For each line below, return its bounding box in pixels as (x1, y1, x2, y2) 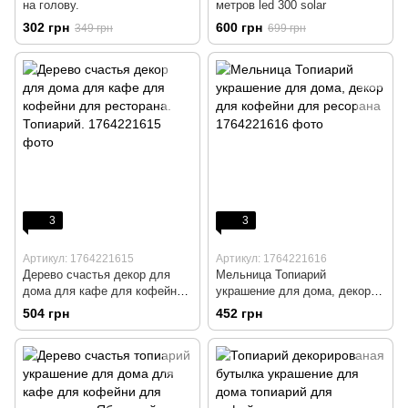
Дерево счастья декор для (23, 268, 170, 282)
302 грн (23, 20, 69, 36)
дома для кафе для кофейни (23, 284, 183, 299)
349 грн (75, 22, 113, 36)
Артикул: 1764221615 (23, 252, 134, 266)
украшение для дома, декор (216, 284, 371, 299)
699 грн (268, 22, 306, 36)
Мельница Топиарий (216, 268, 326, 282)
